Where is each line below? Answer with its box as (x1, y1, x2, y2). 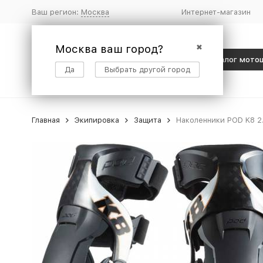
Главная (31, 116, 60, 124)
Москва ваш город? (55, 42, 163, 56)
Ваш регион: (31, 7, 81, 16)
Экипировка (74, 116, 119, 124)
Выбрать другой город (104, 65, 190, 74)
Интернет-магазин (181, 7, 251, 16)
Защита (133, 116, 161, 124)
